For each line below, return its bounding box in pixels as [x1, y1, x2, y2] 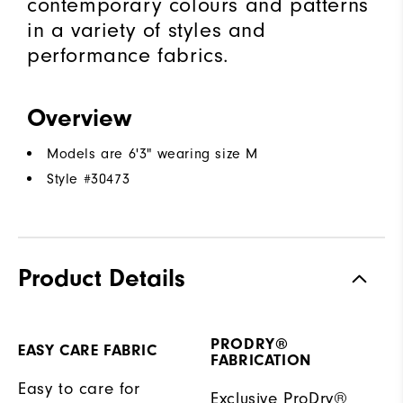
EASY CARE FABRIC [18, 340, 157, 360]
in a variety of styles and [27, 16, 266, 42]
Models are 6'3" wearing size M [47, 145, 258, 162]
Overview [27, 103, 131, 132]
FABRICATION [210, 350, 311, 370]
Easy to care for [18, 378, 140, 399]
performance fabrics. [27, 41, 230, 67]
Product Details [18, 263, 185, 292]
